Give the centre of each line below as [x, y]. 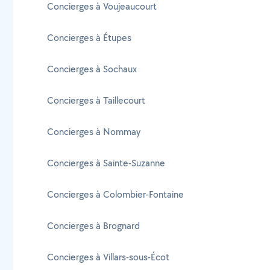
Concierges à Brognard [93, 226]
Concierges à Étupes [89, 38]
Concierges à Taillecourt [96, 100]
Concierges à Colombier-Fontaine [115, 194]
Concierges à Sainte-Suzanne [106, 163]
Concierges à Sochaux [92, 69]
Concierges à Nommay [94, 132]
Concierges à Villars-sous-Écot [108, 257]
